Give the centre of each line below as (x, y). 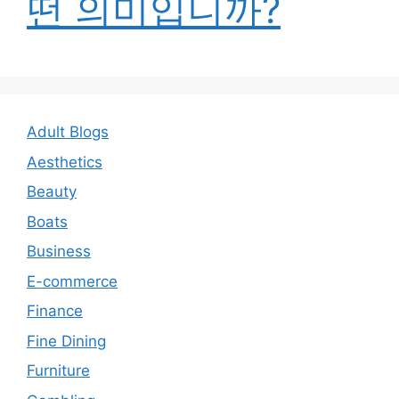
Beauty (52, 192)
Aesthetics (65, 162)
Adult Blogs (68, 132)
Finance (55, 311)
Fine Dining (66, 341)
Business (59, 252)
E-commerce (72, 281)
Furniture (58, 371)
